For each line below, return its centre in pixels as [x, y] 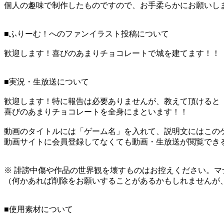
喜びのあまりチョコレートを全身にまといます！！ [96, 112]
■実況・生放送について [46, 82]
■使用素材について [38, 209]
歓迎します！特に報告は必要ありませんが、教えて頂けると [112, 101]
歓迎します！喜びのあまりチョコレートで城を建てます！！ [112, 53]
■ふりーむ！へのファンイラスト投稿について [86, 34]
